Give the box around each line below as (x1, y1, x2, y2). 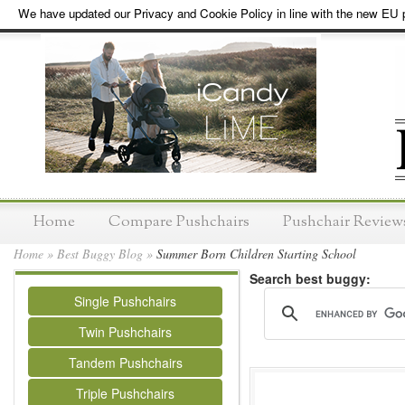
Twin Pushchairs (79, 323, 172, 341)
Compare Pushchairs (108, 212, 250, 232)
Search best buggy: (250, 269, 371, 287)
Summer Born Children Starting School (153, 245, 356, 262)
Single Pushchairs (74, 292, 176, 310)
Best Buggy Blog (57, 245, 143, 262)
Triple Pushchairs (76, 384, 174, 402)
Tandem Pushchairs (68, 353, 183, 372)
